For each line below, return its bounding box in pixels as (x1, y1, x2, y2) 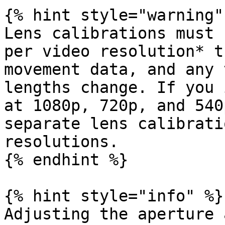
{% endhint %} (4, 151, 128, 169)
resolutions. (4, 133, 119, 151)
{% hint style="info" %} (4, 187, 223, 205)
